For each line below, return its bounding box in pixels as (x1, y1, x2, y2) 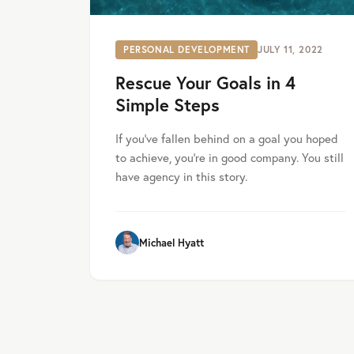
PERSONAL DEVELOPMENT (123, 43, 250, 56)
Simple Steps (115, 93, 220, 117)
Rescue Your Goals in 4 (115, 71, 296, 95)
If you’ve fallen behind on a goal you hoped (115, 130, 338, 147)
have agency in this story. (115, 168, 247, 185)
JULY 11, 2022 (258, 43, 323, 56)
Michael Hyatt (139, 235, 204, 250)
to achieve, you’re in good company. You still (115, 149, 344, 166)
